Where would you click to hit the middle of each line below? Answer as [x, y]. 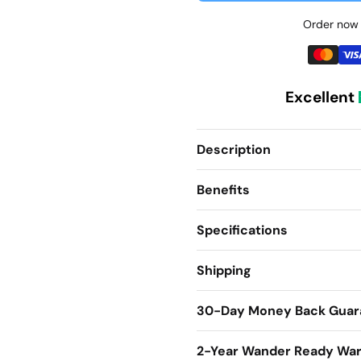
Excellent [320, 97]
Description [234, 149]
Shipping [224, 270]
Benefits [223, 190]
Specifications [242, 230]
